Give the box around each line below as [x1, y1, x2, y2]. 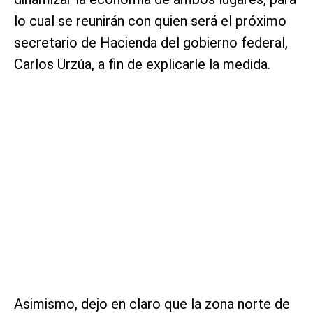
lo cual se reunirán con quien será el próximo [14, 13, 286, 30]
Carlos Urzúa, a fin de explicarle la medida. [14, 56, 270, 73]
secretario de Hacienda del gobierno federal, [14, 34, 288, 52]
